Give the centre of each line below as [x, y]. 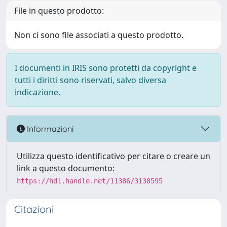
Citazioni [34, 209]
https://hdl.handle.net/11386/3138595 [90, 181]
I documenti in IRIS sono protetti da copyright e [106, 68]
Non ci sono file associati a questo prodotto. [99, 35]
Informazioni [49, 128]
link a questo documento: [66, 168]
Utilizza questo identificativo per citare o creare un [113, 156]
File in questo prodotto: [59, 11]
